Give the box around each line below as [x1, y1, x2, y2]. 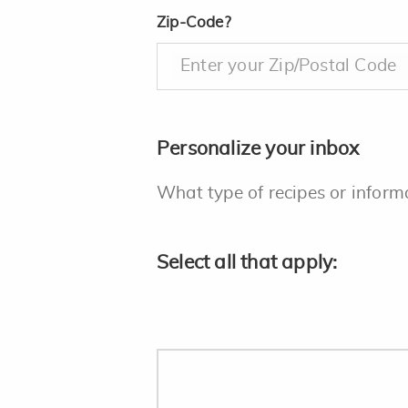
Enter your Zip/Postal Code [180, 57, 397, 75]
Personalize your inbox [157, 139, 360, 158]
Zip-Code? [157, 15, 231, 30]
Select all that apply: [157, 253, 338, 272]
